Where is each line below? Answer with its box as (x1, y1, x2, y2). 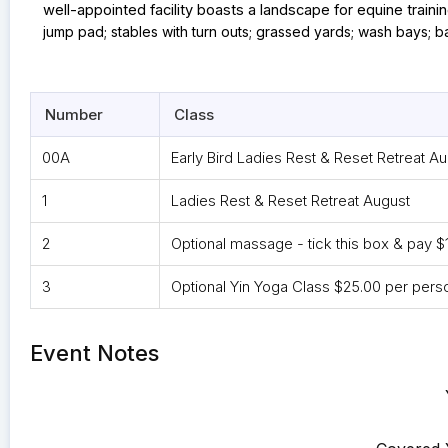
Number (45, 105, 103, 125)
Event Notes (30, 340, 159, 367)
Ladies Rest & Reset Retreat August (170, 191, 410, 211)
